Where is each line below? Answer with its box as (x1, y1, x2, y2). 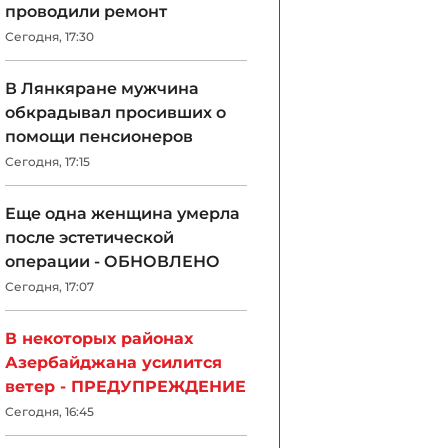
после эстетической (5, 228, 174, 247)
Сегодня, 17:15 (5, 154, 90, 169)
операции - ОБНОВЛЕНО (5, 252, 220, 271)
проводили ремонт (5, 2, 167, 21)
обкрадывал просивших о (5, 103, 226, 122)
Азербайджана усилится (5, 353, 222, 372)
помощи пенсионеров (5, 127, 193, 146)
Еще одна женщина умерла (5, 204, 240, 223)
